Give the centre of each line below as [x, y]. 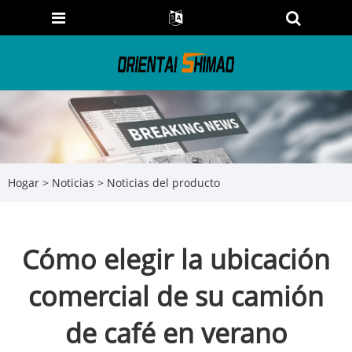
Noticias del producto [163, 182]
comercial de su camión [176, 297]
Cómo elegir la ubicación [176, 260]
